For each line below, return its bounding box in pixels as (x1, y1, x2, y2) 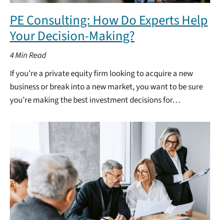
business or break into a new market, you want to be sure (10, 81, 203, 93)
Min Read (15, 50, 46, 61)
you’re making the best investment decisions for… (10, 94, 180, 106)
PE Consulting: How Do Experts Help (10, 11, 208, 30)
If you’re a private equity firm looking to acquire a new (10, 68, 193, 80)
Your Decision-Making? (10, 27, 135, 46)
